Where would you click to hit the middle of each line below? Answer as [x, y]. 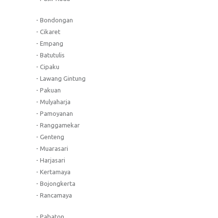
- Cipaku [48, 66]
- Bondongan [54, 20]
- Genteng [50, 136]
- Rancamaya [54, 195]
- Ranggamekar [58, 125]
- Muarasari [52, 148]
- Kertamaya [53, 172]
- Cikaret [48, 31]
